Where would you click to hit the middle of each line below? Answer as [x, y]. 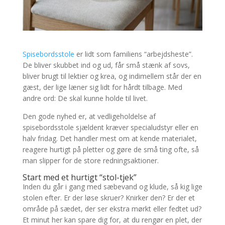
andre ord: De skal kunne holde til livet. [85, 98]
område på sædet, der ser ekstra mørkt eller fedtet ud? [112, 209]
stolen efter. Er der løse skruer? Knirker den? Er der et [108, 198]
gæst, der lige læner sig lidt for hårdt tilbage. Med [102, 87]
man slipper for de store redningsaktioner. [90, 161]
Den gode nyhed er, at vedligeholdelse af [89, 117]
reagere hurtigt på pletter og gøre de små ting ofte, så [110, 150]
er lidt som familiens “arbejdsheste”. [133, 54]
